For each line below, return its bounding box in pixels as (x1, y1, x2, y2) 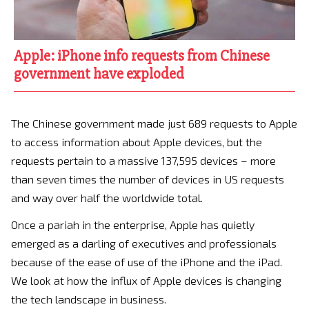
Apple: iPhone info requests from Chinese (14, 46, 270, 66)
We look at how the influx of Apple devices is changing (11, 274, 281, 288)
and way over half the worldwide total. (11, 191, 203, 205)
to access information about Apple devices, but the (11, 135, 262, 149)
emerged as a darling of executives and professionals (11, 237, 277, 250)
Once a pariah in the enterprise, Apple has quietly (11, 218, 255, 232)
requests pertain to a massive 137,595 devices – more (11, 154, 276, 168)
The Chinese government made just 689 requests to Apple (11, 117, 297, 130)
